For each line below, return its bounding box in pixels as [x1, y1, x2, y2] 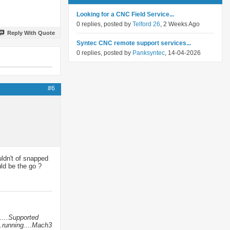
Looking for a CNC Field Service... [76, 11, 174, 18]
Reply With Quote [7, 29, 55, 36]
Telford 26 [132, 21, 160, 28]
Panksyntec [132, 49, 165, 56]
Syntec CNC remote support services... [76, 40, 191, 47]
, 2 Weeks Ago [160, 21, 200, 28]
